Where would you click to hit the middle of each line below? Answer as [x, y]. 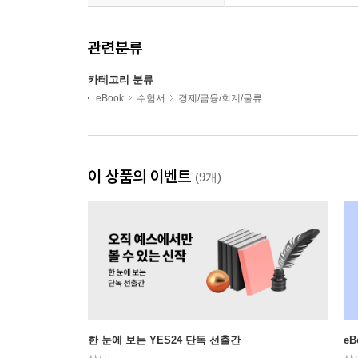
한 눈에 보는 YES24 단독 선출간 [164, 340]
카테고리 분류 [121, 80]
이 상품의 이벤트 [141, 177]
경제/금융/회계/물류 [220, 99]
